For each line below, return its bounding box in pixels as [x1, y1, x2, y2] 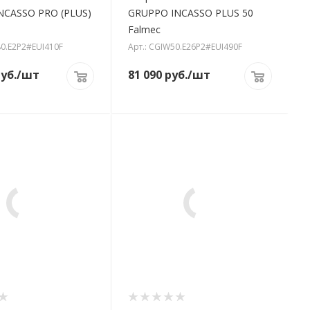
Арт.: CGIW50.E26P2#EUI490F [128, 41, 243, 53]
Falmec [128, 23, 161, 37]
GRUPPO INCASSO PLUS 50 [128, 6, 254, 20]
